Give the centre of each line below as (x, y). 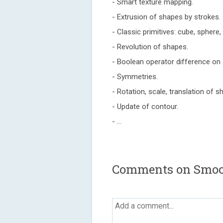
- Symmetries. (135, 77)
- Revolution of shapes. (150, 47)
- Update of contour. (145, 107)
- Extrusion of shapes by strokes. (166, 17)
